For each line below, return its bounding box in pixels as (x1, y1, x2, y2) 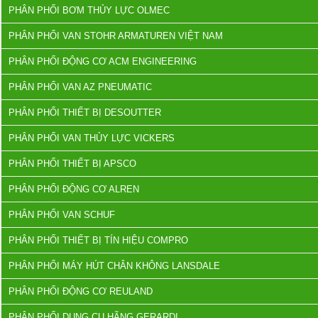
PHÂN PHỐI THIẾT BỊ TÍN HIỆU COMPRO (9, 235, 188, 246)
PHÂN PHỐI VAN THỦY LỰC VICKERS (9, 133, 175, 143)
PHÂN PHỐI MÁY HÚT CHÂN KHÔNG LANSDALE (9, 261, 220, 271)
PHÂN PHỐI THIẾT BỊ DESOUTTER (9, 107, 161, 118)
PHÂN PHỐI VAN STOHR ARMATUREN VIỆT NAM (9, 31, 223, 41)
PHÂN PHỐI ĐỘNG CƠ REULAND (9, 286, 153, 297)
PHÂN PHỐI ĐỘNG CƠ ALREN (9, 184, 139, 194)
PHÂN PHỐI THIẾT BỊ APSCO (9, 158, 136, 169)
